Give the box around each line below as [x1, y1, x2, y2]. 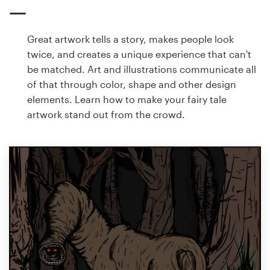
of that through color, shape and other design [27, 78, 236, 90]
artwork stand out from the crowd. [27, 108, 185, 121]
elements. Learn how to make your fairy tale [27, 93, 227, 105]
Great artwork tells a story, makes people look [27, 33, 234, 45]
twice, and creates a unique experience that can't [27, 48, 251, 60]
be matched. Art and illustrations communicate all [27, 63, 256, 75]
